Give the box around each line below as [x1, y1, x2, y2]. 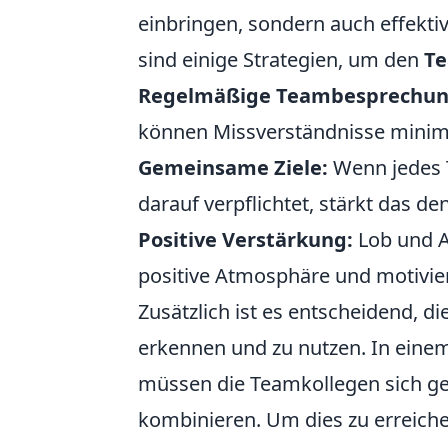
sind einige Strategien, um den [138, 46, 424, 73]
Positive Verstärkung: [138, 226, 353, 253]
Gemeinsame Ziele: [138, 154, 328, 181]
